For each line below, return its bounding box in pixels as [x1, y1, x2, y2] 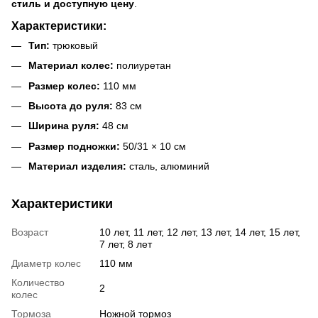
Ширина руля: [28, 120, 99, 132]
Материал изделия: [28, 160, 126, 172]
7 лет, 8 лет [99, 238, 152, 251]
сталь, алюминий [126, 160, 209, 172]
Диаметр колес [11, 258, 81, 270]
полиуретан [114, 60, 171, 72]
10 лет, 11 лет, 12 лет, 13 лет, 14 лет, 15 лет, [99, 226, 300, 238]
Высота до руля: [28, 99, 113, 111]
